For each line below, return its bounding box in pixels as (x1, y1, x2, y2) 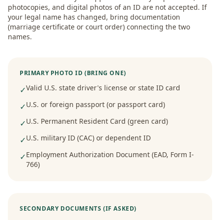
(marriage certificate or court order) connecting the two (8, 22, 190, 31)
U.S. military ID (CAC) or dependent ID (26, 133, 151, 142)
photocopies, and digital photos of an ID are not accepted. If (8, 2, 207, 12)
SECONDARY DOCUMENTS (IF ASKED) (20, 204, 137, 213)
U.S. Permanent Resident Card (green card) (26, 116, 168, 126)
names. (8, 32, 32, 41)
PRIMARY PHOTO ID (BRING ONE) (20, 69, 126, 77)
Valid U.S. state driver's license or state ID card (26, 83, 180, 92)
